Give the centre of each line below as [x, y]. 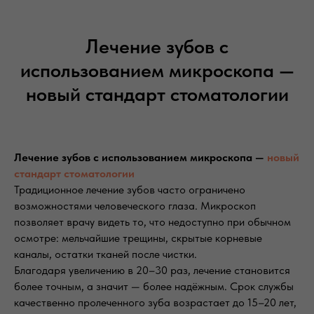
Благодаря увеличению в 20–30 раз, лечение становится [152, 271]
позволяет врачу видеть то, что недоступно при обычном [152, 222]
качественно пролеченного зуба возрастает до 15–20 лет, [155, 303]
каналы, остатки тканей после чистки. [105, 254]
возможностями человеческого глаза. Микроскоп [135, 206]
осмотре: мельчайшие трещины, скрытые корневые [138, 238]
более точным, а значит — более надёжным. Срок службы [154, 287]
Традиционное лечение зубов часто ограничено [130, 190]
